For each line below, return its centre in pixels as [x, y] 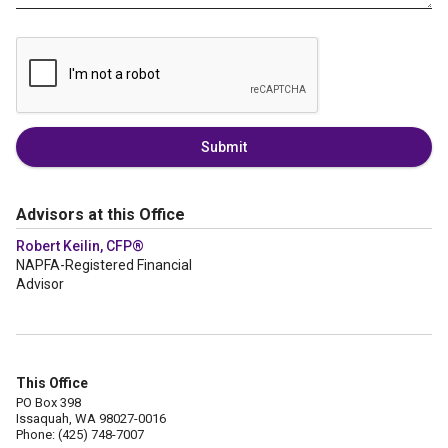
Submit [224, 147]
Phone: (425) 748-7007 [80, 434]
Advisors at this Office [100, 214]
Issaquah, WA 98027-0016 [91, 418]
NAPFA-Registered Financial [104, 265]
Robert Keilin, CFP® [80, 246]
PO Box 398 [48, 402]
